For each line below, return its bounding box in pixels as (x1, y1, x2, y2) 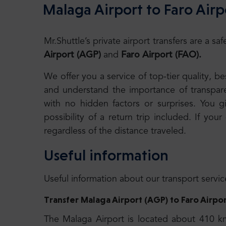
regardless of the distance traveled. (44, 127, 186, 136)
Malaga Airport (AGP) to (81, 194, 181, 205)
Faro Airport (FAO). (121, 50, 201, 60)
